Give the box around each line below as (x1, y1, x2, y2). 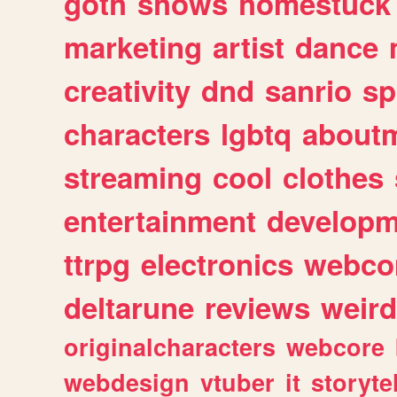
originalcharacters (64, 330, 276, 364)
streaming (64, 156, 202, 198)
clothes (283, 156, 384, 198)
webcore (286, 330, 385, 364)
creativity (64, 69, 191, 112)
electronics (141, 243, 293, 285)
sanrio (265, 69, 352, 112)
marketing (64, 26, 202, 68)
